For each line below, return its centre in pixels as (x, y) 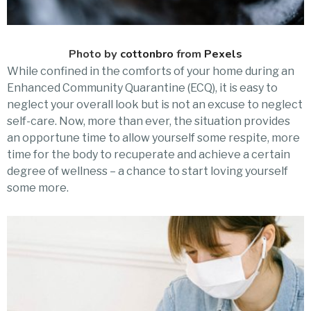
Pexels (223, 54)
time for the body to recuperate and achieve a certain (149, 155)
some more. (38, 188)
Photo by (94, 54)
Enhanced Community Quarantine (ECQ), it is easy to (142, 88)
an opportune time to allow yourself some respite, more (153, 138)
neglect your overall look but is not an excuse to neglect (155, 105)
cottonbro (147, 54)
